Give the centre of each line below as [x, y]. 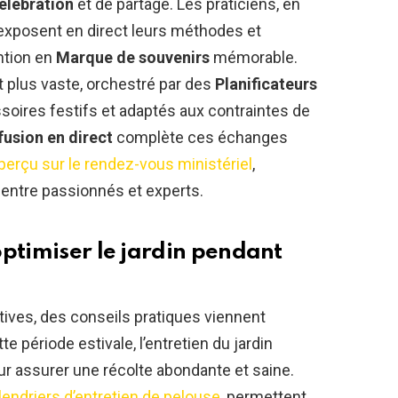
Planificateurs [266, 84]
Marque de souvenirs [133, 58]
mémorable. [254, 58]
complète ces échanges [200, 138]
